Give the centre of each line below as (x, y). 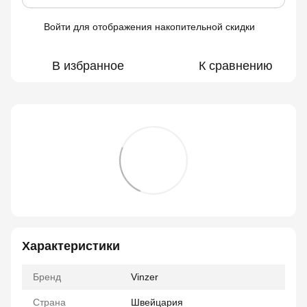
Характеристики (71, 246)
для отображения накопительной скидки (163, 27)
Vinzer (145, 277)
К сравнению (236, 66)
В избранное (88, 66)
